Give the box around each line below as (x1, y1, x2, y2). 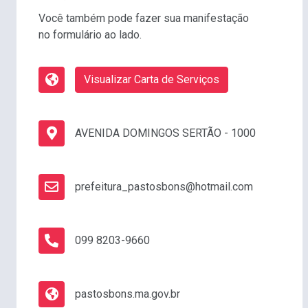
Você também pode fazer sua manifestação (38, 12, 249, 25)
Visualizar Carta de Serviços (84, 73, 219, 87)
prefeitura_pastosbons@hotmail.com (75, 180, 253, 194)
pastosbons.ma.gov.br (75, 287, 180, 301)
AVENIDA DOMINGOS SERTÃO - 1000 (75, 126, 256, 140)
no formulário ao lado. (38, 28, 142, 42)
